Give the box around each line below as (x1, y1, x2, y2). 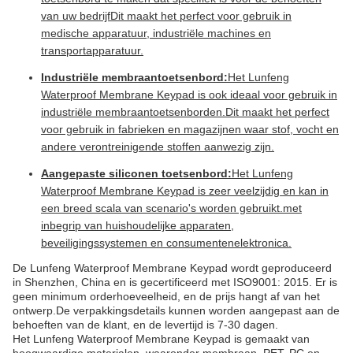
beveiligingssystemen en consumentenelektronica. (41, 236, 292, 249)
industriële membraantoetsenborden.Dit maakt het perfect (41, 106, 329, 118)
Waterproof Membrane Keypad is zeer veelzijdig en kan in (41, 184, 329, 197)
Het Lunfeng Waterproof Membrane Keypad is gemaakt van (13, 333, 310, 345)
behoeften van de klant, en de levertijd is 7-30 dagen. (13, 318, 278, 331)
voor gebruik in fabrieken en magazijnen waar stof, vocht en (41, 123, 339, 136)
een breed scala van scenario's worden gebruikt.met (41, 202, 302, 214)
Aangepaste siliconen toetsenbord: (41, 167, 232, 180)
